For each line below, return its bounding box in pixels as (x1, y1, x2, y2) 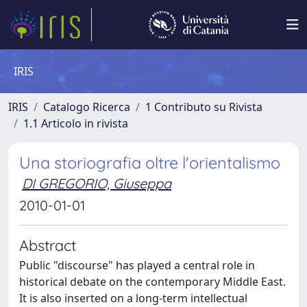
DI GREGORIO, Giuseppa (22, 175, 171, 192)
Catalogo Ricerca (43, 99, 130, 114)
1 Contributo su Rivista (145, 99, 262, 114)
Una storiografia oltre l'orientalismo (19, 153, 280, 173)
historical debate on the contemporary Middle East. (19, 274, 286, 289)
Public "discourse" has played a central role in (19, 258, 255, 273)
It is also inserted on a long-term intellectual (19, 291, 247, 306)
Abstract (19, 236, 76, 254)
